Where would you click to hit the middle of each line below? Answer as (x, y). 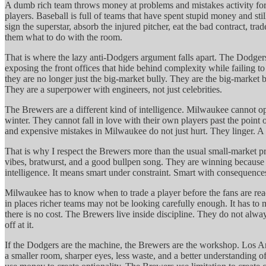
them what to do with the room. (64, 37)
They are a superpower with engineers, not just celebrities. (113, 89)
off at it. (19, 224)
